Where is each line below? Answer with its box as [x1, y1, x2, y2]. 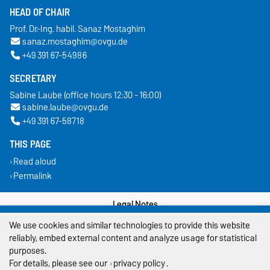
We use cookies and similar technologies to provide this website [9, 218, 250, 233]
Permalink [13, 168, 52, 183]
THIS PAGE [10, 135, 51, 152]
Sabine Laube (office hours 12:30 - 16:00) [10, 87, 162, 102]
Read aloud [13, 154, 56, 169]
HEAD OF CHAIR [10, 4, 71, 21]
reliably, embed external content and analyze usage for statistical [9, 230, 257, 245]
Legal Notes [112, 197, 158, 212]
